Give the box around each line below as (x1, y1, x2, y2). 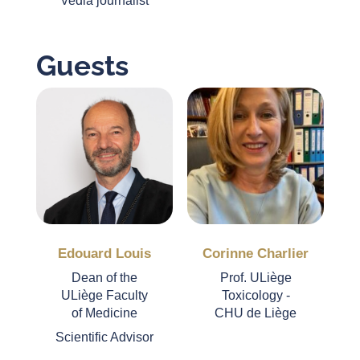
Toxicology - (221, 288, 290, 303)
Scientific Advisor (55, 330, 153, 345)
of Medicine (71, 306, 137, 321)
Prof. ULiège (219, 271, 292, 285)
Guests (35, 48, 129, 82)
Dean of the (71, 271, 137, 285)
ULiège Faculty (60, 288, 148, 303)
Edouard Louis (57, 246, 151, 262)
